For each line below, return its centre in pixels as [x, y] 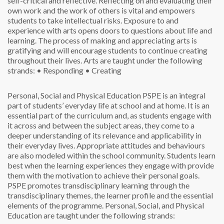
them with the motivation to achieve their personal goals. [103, 175]
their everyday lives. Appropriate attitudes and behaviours [106, 145]
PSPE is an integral [173, 95]
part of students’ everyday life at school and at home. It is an [108, 105]
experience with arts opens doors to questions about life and [110, 30]
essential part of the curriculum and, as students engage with [109, 115]
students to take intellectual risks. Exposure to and [93, 20]
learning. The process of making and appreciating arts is [102, 40]
